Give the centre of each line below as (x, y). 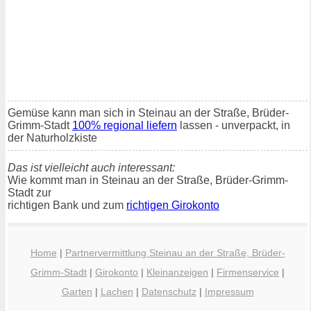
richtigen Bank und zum (67, 205)
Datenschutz (169, 292)
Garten (77, 292)
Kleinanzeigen (177, 272)
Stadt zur (30, 193)
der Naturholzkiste (52, 138)
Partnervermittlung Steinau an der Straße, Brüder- (175, 253)
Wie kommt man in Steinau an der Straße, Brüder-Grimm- (148, 180)
